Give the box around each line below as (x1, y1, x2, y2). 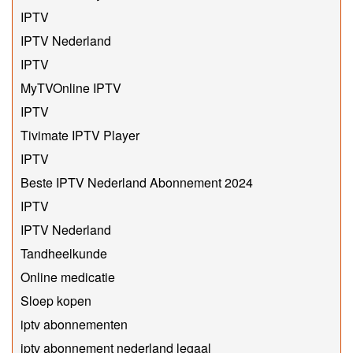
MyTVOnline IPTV (20, 78, 121, 97)
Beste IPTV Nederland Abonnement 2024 (20, 173, 253, 191)
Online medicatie (20, 267, 115, 286)
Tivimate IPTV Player (20, 125, 139, 144)
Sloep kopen (20, 291, 91, 310)
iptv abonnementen (20, 314, 128, 333)
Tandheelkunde (20, 243, 107, 262)
